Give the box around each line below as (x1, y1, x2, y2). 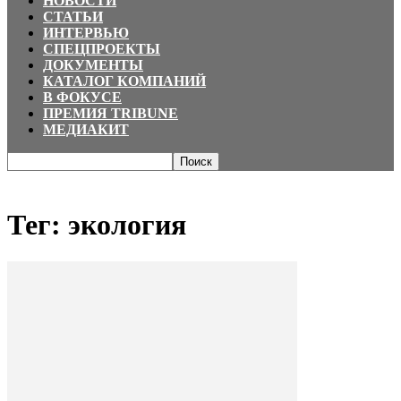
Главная (7, 172, 50, 187)
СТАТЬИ (43, 9, 103, 24)
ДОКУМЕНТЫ (43, 57, 143, 73)
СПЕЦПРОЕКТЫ (43, 41, 160, 56)
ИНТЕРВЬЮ (43, 25, 129, 40)
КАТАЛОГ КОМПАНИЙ (43, 73, 206, 89)
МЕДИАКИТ (43, 122, 129, 137)
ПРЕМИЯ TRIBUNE (43, 106, 178, 121)
